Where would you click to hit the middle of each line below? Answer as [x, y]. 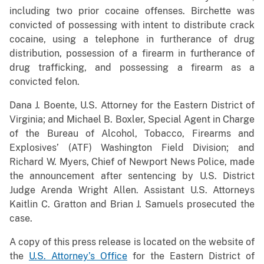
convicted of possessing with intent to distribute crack [132, 25]
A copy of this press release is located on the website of [132, 242]
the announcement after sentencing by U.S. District [132, 176]
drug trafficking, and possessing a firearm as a [132, 68]
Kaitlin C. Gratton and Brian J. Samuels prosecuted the [132, 204]
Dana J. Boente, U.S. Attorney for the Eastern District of [132, 105]
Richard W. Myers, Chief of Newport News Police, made [132, 162]
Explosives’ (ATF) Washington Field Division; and [132, 148]
